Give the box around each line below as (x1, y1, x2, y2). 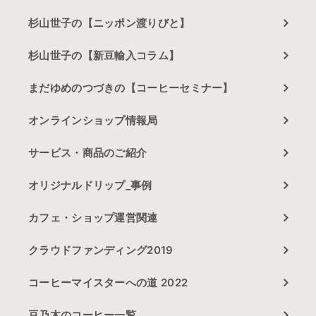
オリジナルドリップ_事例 (28, 178, 152, 193)
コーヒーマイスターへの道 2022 (28, 276, 188, 290)
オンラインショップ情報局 (28, 114, 158, 128)
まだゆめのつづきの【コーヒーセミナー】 (28, 81, 233, 95)
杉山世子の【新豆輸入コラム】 (28, 49, 180, 63)
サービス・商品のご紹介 (28, 146, 147, 160)
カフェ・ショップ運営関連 (28, 211, 158, 225)
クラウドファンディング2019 (28, 243, 174, 257)
